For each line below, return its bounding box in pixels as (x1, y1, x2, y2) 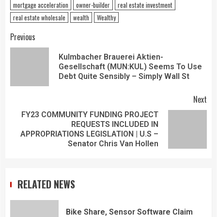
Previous (10, 31, 35, 43)
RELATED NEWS (17, 176, 75, 191)
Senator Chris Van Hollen (68, 139, 158, 148)
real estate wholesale (13, 12, 65, 22)
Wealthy (97, 12, 116, 22)
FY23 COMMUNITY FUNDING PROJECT (21, 109, 158, 119)
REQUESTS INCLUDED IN (71, 119, 158, 129)
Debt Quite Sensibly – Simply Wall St (59, 71, 189, 81)
